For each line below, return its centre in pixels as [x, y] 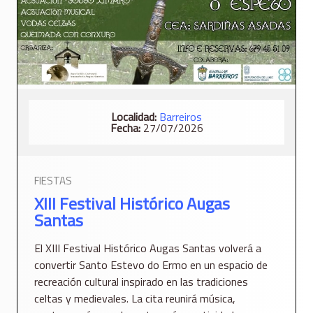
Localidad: [134, 116]
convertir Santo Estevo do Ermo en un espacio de [151, 264]
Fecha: [125, 128]
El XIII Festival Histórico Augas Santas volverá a [148, 248]
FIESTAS [53, 180]
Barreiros [181, 116]
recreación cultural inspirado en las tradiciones [141, 281]
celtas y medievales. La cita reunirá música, [135, 298]
